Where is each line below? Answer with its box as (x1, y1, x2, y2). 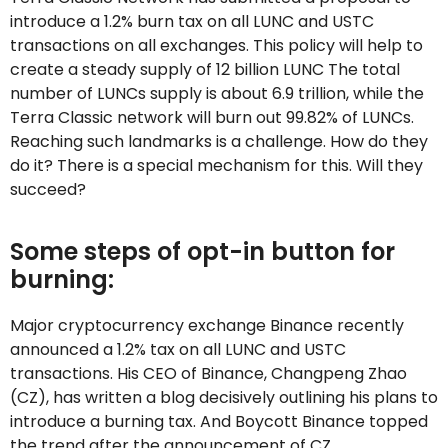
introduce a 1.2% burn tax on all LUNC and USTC (10, 10, 374, 33)
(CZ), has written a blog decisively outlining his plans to (10, 386, 438, 409)
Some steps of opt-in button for (10, 235, 395, 268)
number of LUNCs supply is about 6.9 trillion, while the (10, 82, 424, 105)
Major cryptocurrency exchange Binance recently (10, 314, 404, 337)
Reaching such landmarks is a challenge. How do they (10, 130, 428, 153)
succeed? (10, 178, 86, 201)
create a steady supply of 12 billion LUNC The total (10, 58, 400, 81)
